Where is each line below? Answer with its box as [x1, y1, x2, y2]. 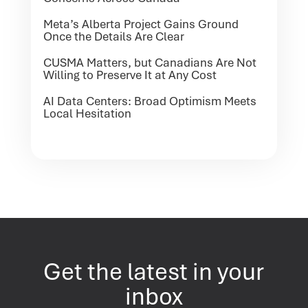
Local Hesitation [43, 105, 131, 121]
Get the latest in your [43, 256, 265, 287]
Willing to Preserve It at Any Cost [43, 67, 217, 82]
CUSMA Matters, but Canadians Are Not [43, 54, 256, 70]
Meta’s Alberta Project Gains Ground [43, 16, 239, 32]
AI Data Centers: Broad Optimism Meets [43, 93, 256, 109]
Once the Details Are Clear [43, 28, 184, 44]
